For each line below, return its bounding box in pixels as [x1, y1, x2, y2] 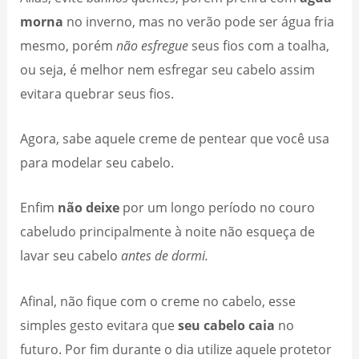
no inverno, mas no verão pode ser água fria [63, 11, 335, 30]
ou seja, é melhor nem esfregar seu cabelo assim [20, 59, 316, 79]
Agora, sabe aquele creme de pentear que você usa [20, 129, 330, 147]
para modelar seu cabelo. [20, 153, 175, 171]
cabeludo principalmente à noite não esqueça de [20, 222, 316, 241]
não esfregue [116, 35, 189, 54]
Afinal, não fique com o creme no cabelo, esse [20, 291, 296, 310]
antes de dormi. [121, 246, 209, 265]
